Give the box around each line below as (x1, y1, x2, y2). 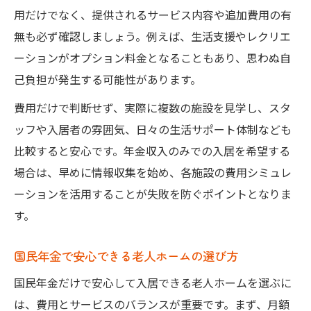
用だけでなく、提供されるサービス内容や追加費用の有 (14, 6, 292, 23)
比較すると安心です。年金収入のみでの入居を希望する (14, 142, 290, 159)
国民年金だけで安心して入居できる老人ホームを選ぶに (14, 274, 292, 291)
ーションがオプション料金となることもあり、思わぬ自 (14, 49, 291, 66)
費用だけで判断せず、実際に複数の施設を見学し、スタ (14, 99, 291, 116)
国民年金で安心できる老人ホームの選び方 (14, 246, 238, 264)
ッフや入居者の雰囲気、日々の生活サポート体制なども (14, 120, 292, 137)
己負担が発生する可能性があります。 (14, 70, 201, 87)
